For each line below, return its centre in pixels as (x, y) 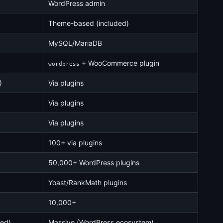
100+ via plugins (75, 143)
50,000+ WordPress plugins (94, 163)
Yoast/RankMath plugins (88, 182)
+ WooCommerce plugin (119, 63)
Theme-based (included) (89, 23)
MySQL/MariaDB (75, 43)
